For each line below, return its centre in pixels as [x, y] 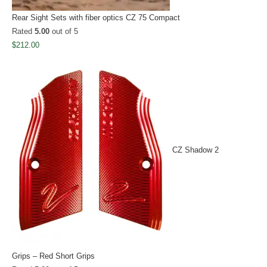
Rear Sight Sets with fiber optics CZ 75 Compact [96, 17]
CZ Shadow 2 [195, 150]
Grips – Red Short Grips [53, 256]
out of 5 [64, 31]
